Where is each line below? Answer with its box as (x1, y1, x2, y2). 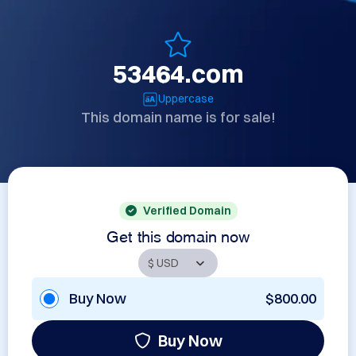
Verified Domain (142, 203, 231, 218)
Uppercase (158, 91, 214, 106)
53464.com (112, 58, 244, 89)
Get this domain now (106, 230, 250, 238)
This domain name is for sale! (80, 108, 276, 126)
